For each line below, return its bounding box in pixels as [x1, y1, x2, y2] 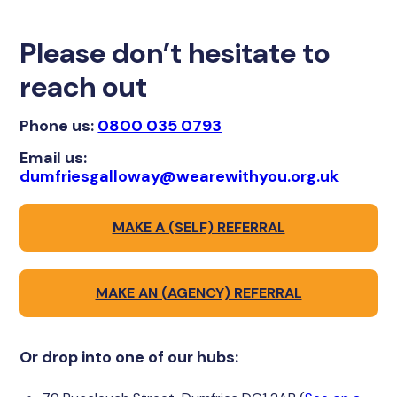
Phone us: [19, 115, 98, 136]
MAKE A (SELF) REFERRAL [112, 218, 285, 237]
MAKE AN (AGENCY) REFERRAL [95, 284, 302, 302]
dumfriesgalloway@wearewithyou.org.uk [19, 166, 343, 187]
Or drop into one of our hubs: [19, 346, 239, 368]
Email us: [19, 147, 88, 168]
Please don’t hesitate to [19, 35, 331, 72]
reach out [19, 68, 148, 105]
